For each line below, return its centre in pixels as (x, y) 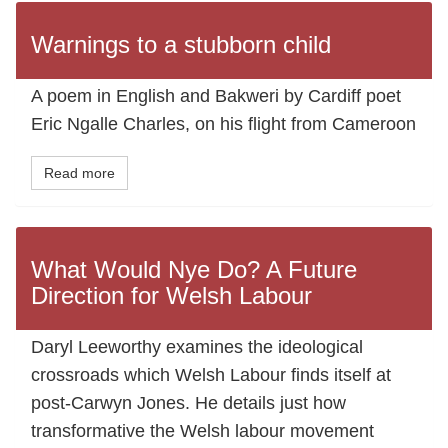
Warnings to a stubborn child (181, 45)
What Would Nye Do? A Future (194, 270)
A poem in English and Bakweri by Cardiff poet (216, 96)
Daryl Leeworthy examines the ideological (197, 347)
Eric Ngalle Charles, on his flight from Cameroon (223, 124)
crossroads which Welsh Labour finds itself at (211, 375)
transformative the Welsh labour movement (202, 431)
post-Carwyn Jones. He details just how (188, 403)
